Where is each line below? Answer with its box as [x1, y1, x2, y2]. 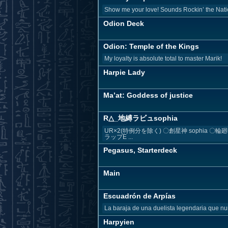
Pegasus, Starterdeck [103, 146, 177, 154]
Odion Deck [103, 19, 144, 27]
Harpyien [103, 218, 134, 226]
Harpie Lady [103, 68, 145, 76]
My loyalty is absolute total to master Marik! [104, 55, 222, 62]
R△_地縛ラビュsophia [103, 114, 178, 122]
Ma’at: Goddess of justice [103, 91, 193, 99]
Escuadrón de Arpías [103, 192, 176, 200]
